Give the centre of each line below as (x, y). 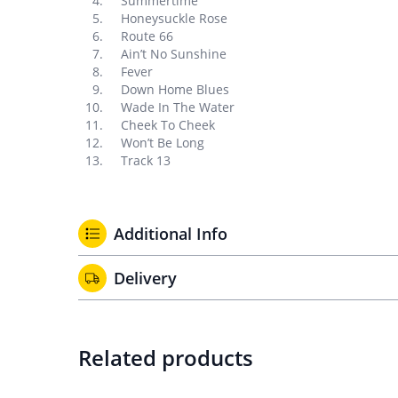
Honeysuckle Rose (174, 18)
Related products (166, 358)
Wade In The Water (178, 107)
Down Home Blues (175, 89)
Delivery (145, 278)
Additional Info (171, 234)
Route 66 (147, 36)
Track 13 (146, 160)
